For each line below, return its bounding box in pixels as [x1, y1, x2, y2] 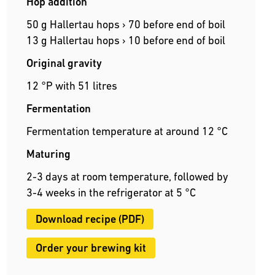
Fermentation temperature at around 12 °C [26, 125, 228, 138]
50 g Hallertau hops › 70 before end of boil [26, 18, 225, 31]
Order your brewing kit [35, 241, 146, 255]
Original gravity [26, 56, 102, 70]
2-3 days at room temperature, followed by [26, 170, 228, 184]
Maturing [26, 147, 71, 161]
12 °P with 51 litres [26, 79, 117, 93]
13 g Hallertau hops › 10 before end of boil [26, 34, 225, 47]
